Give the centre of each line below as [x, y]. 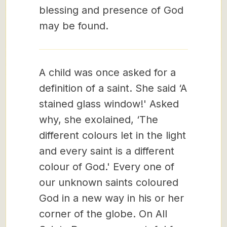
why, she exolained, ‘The [99, 120]
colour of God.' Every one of [107, 167]
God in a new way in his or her [111, 198]
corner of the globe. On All [103, 214]
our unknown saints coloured [109, 182]
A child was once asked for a [107, 72]
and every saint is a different [107, 151]
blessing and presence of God [111, 10]
